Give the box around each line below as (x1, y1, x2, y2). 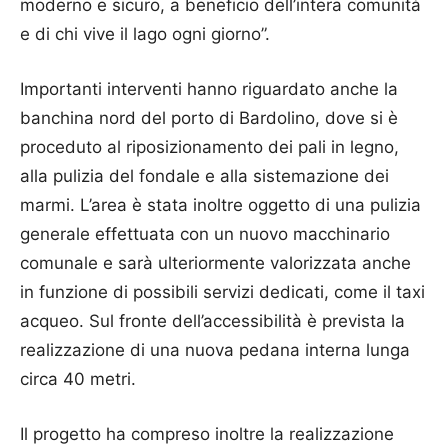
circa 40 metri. (20, 369, 136, 389)
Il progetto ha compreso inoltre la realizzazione (20, 424, 394, 444)
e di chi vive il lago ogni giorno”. (20, 24, 270, 44)
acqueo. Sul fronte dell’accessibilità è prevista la (20, 311, 405, 331)
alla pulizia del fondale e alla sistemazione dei (20, 166, 389, 186)
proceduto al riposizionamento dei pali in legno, (20, 137, 399, 157)
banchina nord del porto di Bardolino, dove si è (20, 108, 398, 128)
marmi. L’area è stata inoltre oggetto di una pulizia (20, 195, 421, 215)
